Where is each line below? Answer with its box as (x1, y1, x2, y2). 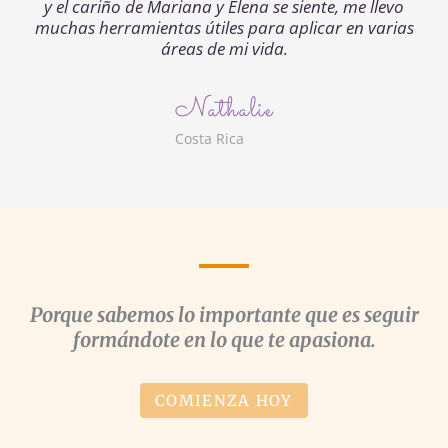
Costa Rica (175, 128, 244, 148)
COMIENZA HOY (155, 390, 293, 410)
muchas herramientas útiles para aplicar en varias (34, 15, 414, 39)
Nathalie (175, 89, 273, 131)
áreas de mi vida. (160, 36, 288, 60)
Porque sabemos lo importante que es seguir (29, 302, 419, 327)
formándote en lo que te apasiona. (72, 327, 376, 352)
